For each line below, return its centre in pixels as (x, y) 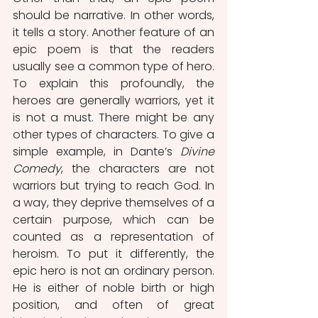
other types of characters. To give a (114, 135)
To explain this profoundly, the (114, 84)
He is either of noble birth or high (114, 288)
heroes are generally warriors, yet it (114, 101)
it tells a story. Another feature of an (114, 33)
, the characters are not (138, 169)
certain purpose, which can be (114, 220)
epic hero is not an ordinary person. (114, 271)
